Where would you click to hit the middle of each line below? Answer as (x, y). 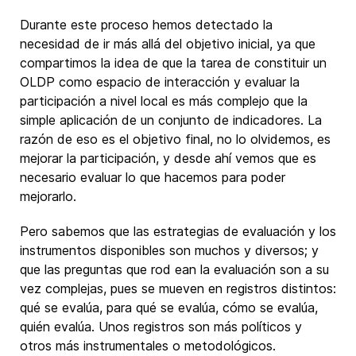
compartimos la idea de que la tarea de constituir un (173, 63)
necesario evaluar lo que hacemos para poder (153, 177)
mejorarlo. (48, 196)
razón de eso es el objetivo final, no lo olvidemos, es (175, 139)
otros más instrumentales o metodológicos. (148, 346)
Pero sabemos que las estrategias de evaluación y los (178, 231)
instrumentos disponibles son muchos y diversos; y (169, 250)
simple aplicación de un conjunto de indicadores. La (171, 120)
